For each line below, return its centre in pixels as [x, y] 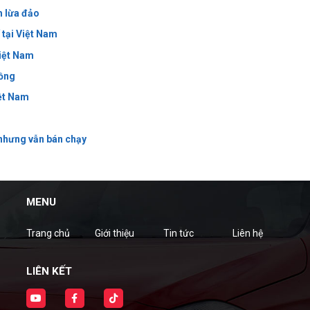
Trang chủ [48, 234]
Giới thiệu [115, 234]
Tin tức [179, 234]
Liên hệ [247, 234]
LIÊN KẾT [49, 272]
